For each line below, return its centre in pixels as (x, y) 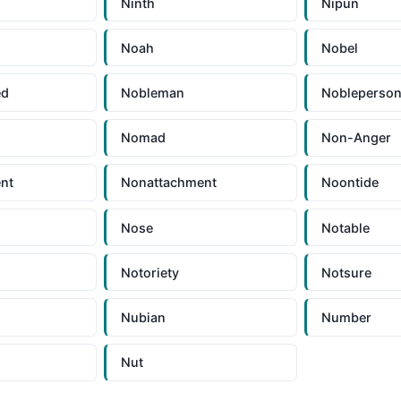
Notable (346, 227)
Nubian (143, 317)
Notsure (347, 272)
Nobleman (152, 93)
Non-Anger (357, 138)
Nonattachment (168, 183)
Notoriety (149, 272)
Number (347, 317)
